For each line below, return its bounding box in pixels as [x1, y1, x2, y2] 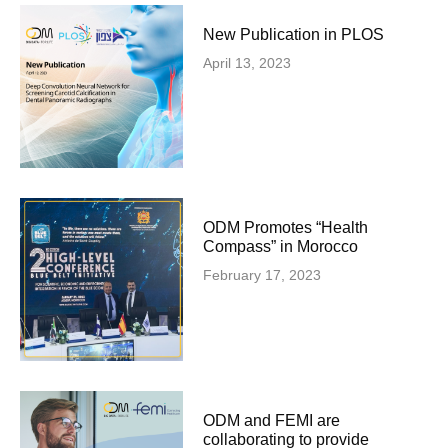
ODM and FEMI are [203, 411, 341, 429]
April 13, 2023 [203, 54, 292, 71]
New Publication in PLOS [203, 25, 385, 43]
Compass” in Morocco [203, 237, 359, 255]
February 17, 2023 [203, 266, 322, 283]
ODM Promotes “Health [203, 218, 369, 236]
